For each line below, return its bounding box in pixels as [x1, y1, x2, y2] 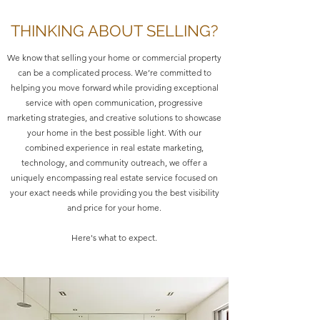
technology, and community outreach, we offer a [21, 157, 207, 168]
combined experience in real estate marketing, [25, 142, 204, 153]
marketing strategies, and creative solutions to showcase [7, 112, 221, 123]
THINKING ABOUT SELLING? [11, 21, 218, 40]
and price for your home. [67, 202, 161, 213]
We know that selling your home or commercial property [7, 52, 221, 63]
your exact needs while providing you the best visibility [9, 187, 219, 198]
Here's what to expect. [71, 232, 157, 243]
